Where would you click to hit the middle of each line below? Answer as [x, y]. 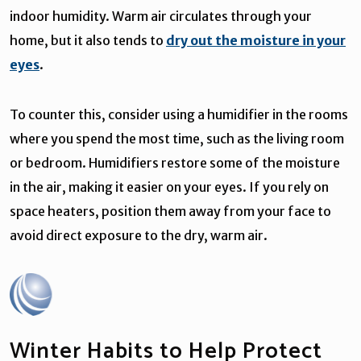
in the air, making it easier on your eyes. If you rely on [169, 187]
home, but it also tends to [88, 40]
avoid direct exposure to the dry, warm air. [139, 235]
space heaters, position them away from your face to [170, 211]
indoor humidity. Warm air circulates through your [161, 16]
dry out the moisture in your [256, 40]
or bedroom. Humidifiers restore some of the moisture [175, 162]
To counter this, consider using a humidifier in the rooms [179, 114]
